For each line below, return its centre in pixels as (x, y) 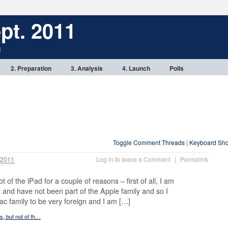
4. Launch (136, 68)
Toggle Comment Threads (149, 142)
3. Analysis (87, 68)
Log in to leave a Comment (133, 159)
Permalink (194, 159)
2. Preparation (31, 68)
